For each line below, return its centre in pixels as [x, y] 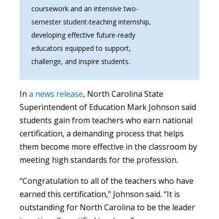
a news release [56, 94]
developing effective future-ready [83, 35]
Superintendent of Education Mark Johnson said [108, 107]
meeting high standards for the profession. [99, 160]
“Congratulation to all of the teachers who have [107, 181]
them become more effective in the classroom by [108, 146]
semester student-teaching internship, [91, 22]
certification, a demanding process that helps [102, 133]
